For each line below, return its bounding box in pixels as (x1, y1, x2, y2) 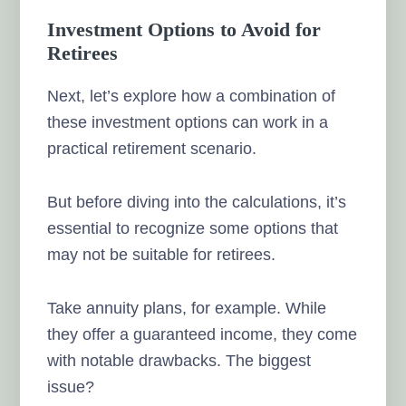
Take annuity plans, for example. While (47, 298, 327, 317)
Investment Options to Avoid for (47, 17, 322, 41)
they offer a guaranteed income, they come (47, 324, 358, 343)
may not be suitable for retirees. (47, 245, 276, 264)
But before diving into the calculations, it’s (47, 192, 347, 211)
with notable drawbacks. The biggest (47, 351, 312, 370)
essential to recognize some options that (47, 218, 339, 237)
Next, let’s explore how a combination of (47, 86, 336, 105)
